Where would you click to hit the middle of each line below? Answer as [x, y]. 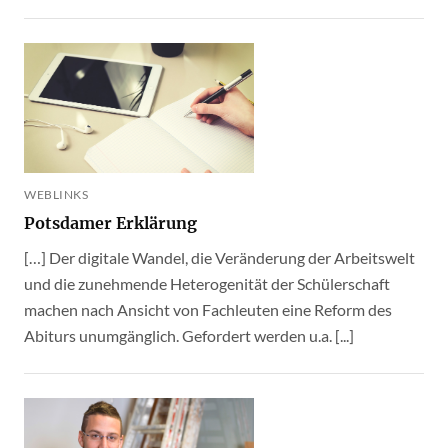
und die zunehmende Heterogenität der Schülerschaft [207, 283]
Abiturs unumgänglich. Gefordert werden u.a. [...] [189, 335]
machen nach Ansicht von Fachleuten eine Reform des [208, 309]
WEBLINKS [56, 194]
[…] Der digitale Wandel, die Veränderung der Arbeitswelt [219, 257]
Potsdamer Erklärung [110, 223]
